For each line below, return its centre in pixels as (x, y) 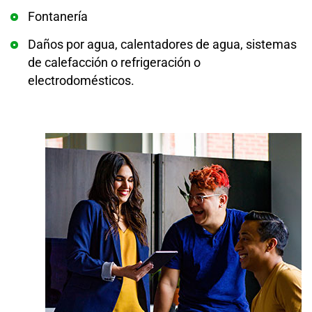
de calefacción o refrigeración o (114, 62)
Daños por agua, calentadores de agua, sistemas (162, 44)
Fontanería (58, 16)
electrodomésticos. (81, 80)
